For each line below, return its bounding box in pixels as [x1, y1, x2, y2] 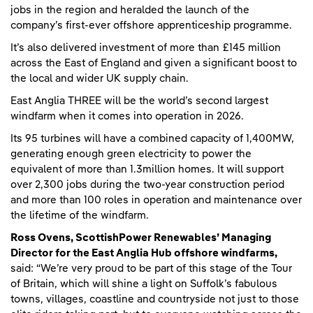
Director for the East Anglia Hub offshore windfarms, [10, 247, 277, 259]
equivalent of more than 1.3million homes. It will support [10, 163, 284, 175]
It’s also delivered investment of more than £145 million [10, 42, 281, 53]
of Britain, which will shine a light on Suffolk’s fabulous [10, 278, 277, 289]
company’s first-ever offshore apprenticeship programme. [10, 20, 292, 31]
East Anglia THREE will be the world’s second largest [10, 95, 268, 106]
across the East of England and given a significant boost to [10, 57, 297, 68]
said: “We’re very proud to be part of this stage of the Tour [10, 263, 292, 274]
